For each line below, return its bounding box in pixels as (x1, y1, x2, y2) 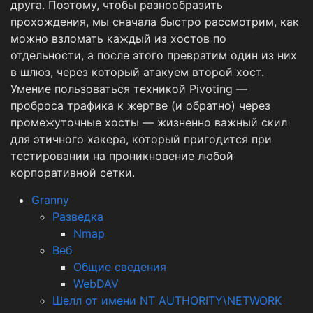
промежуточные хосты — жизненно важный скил (10, 115, 287, 129)
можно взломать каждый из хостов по (10, 31, 226, 45)
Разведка (52, 209, 103, 224)
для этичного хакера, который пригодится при (10, 131, 272, 146)
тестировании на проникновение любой (10, 148, 233, 163)
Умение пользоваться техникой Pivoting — (10, 81, 247, 96)
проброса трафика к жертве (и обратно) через (10, 98, 270, 112)
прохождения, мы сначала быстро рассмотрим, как (10, 14, 299, 29)
